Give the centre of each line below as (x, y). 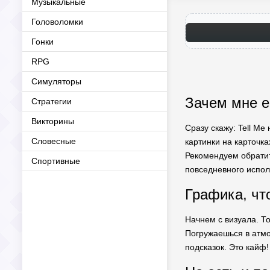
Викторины (53, 121)
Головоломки (57, 22)
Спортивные (56, 161)
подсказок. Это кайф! (227, 247)
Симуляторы (56, 81)
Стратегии (52, 101)
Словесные (54, 141)
